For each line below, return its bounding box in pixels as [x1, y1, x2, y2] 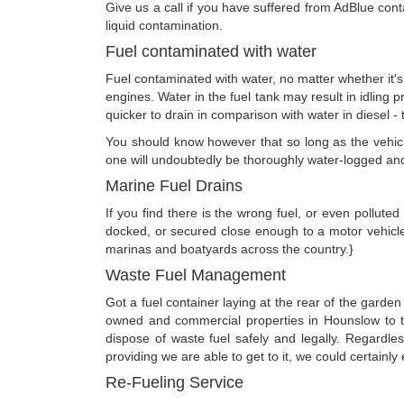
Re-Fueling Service [106, 372, 243, 391]
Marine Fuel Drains [106, 176, 243, 195]
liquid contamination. [106, 17, 223, 32]
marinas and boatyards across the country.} [106, 241, 353, 256]
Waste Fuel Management [106, 265, 286, 284]
